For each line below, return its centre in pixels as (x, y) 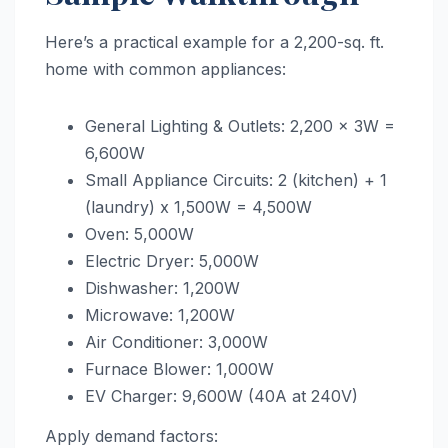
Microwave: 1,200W (160, 315)
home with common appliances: (165, 69)
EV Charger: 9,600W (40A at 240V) (221, 396)
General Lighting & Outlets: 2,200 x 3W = (240, 126)
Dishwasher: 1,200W (162, 288)
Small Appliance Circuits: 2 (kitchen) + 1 (236, 180)
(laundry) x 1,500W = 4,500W (198, 207)
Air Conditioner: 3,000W (176, 342)
